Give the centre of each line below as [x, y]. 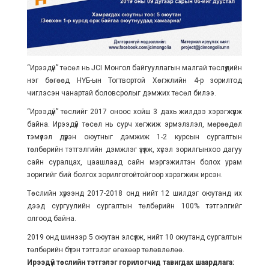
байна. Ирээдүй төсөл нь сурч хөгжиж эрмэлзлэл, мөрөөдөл [134, 125]
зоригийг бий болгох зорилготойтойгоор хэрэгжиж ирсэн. [125, 175]
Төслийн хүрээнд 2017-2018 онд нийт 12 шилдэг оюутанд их [134, 194]
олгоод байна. [52, 219]
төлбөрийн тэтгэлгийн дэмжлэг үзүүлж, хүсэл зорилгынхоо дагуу [134, 150]
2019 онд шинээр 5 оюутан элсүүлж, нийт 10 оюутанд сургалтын [134, 237]
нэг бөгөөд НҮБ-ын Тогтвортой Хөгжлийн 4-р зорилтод [134, 81]
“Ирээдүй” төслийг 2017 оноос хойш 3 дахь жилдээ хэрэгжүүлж [134, 112]
